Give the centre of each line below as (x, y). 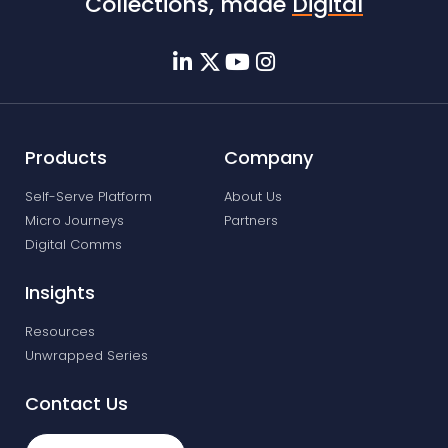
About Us (253, 197)
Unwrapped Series (86, 356)
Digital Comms (73, 245)
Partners (251, 221)
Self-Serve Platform (88, 197)
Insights (60, 293)
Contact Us (76, 404)
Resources (60, 332)
